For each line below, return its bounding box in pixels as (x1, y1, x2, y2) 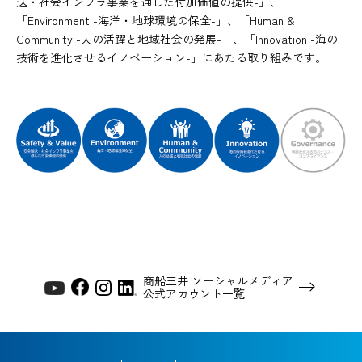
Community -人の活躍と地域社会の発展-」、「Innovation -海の (16, 31, 338, 48)
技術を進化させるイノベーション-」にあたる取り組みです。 (16, 49, 326, 66)
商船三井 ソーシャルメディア (142, 272, 293, 289)
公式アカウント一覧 (142, 285, 245, 302)
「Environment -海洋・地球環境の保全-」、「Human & (16, 12, 295, 29)
